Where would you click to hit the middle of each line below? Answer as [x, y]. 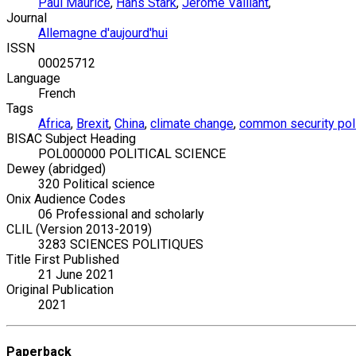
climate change [192, 124]
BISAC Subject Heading [71, 139]
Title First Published [63, 260]
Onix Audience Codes [66, 199]
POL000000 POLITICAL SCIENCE [132, 154]
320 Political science [97, 184]
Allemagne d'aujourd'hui [103, 33]
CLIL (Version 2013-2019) [79, 230]
